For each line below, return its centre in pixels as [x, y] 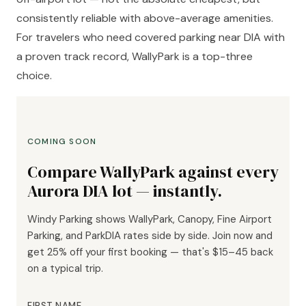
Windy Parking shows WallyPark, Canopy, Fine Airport [150, 220]
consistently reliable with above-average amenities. [145, 18]
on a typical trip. [65, 269]
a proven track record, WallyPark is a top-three [135, 57]
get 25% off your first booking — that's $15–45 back [150, 252]
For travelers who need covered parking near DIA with [151, 38]
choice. [34, 76]
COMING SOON [62, 142]
